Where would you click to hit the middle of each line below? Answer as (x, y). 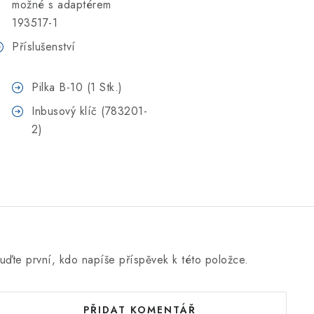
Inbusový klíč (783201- (89, 111)
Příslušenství (44, 47)
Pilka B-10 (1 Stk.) (77, 87)
